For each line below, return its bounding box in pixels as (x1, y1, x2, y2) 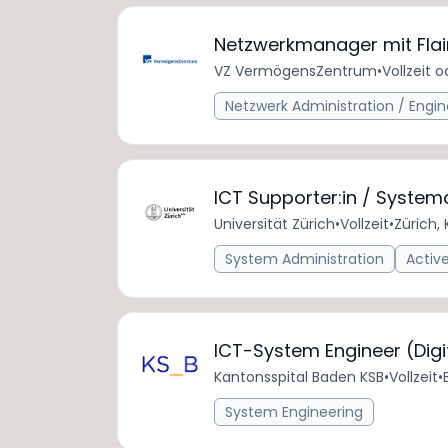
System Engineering (225, 402, 363, 422)
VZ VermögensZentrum (214, 61, 377, 81)
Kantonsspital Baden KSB (214, 367, 384, 387)
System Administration (225, 249, 384, 269)
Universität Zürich (214, 214, 335, 234)
